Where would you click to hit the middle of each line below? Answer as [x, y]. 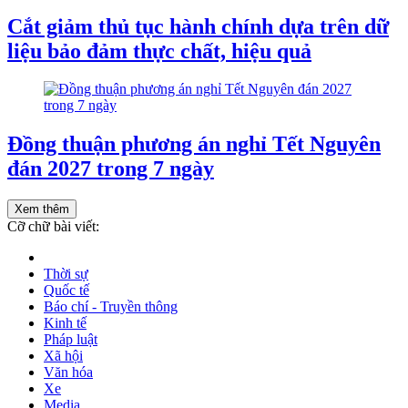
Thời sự [66, 274]
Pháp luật [71, 340]
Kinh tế [65, 323]
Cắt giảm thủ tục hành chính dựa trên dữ [198, 26]
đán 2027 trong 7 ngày [111, 169]
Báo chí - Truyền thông [111, 307]
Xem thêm [42, 209]
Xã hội [63, 356]
